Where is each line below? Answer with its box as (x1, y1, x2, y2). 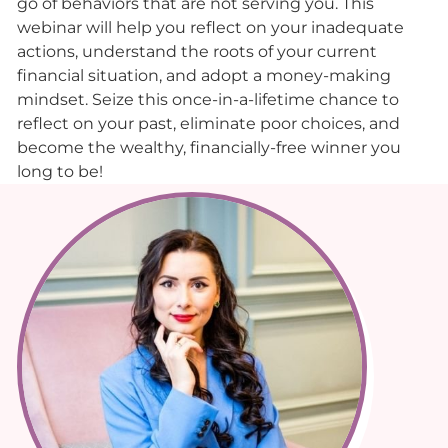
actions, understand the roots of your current (17, 41, 377, 61)
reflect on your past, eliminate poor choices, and (17, 113, 400, 133)
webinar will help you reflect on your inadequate (17, 17, 404, 37)
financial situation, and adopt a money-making (17, 65, 391, 85)
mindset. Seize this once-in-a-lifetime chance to (17, 89, 399, 109)
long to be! (17, 161, 103, 181)
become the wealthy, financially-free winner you (17, 137, 401, 157)
